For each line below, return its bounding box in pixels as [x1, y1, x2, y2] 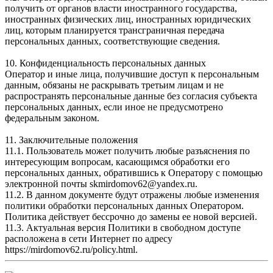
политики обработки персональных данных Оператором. [5, 200, 244, 211]
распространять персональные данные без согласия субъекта [5, 90, 257, 101]
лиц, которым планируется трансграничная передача [5, 24, 224, 35]
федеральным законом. [5, 112, 99, 123]
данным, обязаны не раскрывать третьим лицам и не [5, 79, 224, 90]
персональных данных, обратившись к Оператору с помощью [5, 167, 263, 178]
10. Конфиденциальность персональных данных [5, 57, 206, 68]
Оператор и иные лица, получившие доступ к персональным [5, 68, 259, 79]
